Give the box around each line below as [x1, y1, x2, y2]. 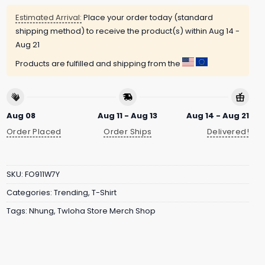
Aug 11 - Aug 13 [98, 109, 158, 121]
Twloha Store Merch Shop [57, 206, 156, 216]
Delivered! [207, 125, 249, 137]
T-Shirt [92, 188, 117, 198]
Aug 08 [7, 109, 35, 121]
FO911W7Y [25, 169, 60, 180]
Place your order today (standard [82, 12, 213, 24]
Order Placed [7, 125, 62, 137]
